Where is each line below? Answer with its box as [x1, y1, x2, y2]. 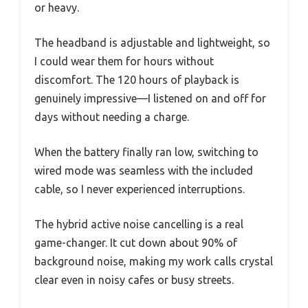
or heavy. [34, 1, 79, 14]
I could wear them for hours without [34, 55, 214, 67]
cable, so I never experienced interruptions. [34, 183, 245, 195]
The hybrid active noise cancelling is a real [34, 218, 243, 230]
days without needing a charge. [34, 111, 189, 123]
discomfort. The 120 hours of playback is [34, 74, 239, 86]
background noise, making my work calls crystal [34, 255, 273, 267]
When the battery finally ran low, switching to [34, 146, 258, 158]
